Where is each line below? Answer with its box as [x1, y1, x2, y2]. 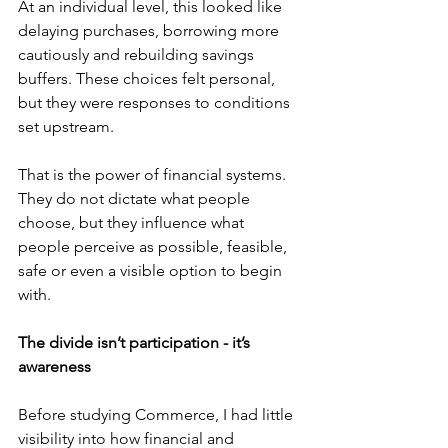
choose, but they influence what [18, 213, 248, 232]
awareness [18, 357, 91, 376]
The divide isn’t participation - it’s [18, 333, 254, 352]
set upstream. [18, 117, 118, 136]
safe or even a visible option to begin [18, 261, 286, 280]
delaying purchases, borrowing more [18, 21, 283, 40]
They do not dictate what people [18, 189, 254, 208]
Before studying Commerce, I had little [18, 405, 297, 424]
